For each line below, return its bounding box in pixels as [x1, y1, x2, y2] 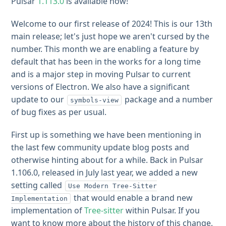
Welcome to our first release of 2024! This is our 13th [11, 18, 213, 29]
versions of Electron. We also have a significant [11, 81, 190, 92]
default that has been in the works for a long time [11, 56, 201, 67]
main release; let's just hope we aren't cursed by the [11, 31, 210, 42]
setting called [11, 180, 65, 191]
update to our [11, 94, 67, 105]
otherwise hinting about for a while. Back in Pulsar [11, 154, 204, 165]
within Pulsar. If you [124, 205, 200, 216]
